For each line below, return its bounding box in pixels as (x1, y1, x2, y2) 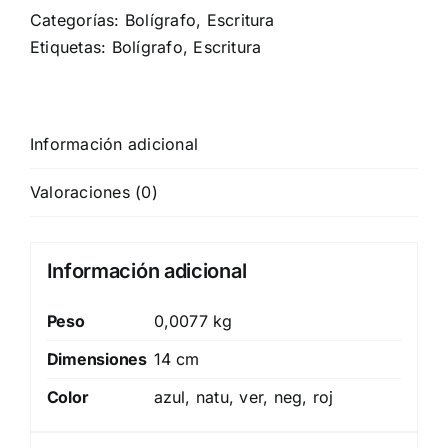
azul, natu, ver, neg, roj (153, 386, 334, 407)
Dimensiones (46, 348, 147, 369)
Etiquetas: (30, 37, 112, 58)
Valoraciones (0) (30, 182, 158, 203)
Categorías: (30, 10, 125, 31)
